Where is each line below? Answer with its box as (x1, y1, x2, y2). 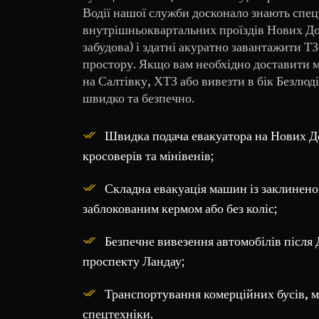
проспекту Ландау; (82, 252, 184, 268)
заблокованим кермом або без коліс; (82, 199, 277, 216)
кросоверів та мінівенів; (82, 147, 214, 163)
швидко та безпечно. (82, 89, 194, 105)
